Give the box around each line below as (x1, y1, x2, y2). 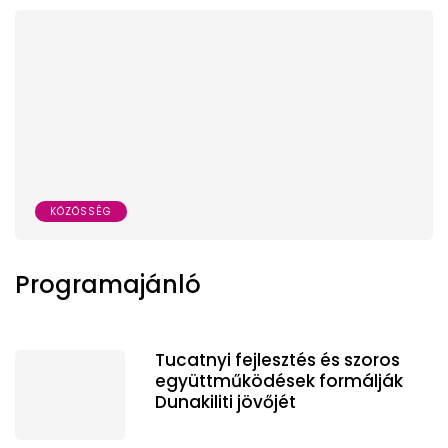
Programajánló (15, 267, 201, 301)
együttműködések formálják (155, 368, 403, 393)
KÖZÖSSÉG (50, 203, 112, 219)
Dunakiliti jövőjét (155, 389, 296, 414)
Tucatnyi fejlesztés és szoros (155, 347, 400, 372)
